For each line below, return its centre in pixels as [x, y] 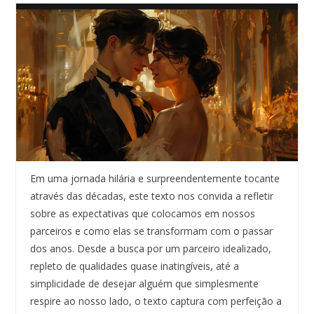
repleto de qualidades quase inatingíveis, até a [134, 266]
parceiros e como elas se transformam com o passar [151, 231]
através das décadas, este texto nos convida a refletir [151, 196]
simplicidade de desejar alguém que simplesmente [144, 284]
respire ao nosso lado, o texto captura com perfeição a [156, 301]
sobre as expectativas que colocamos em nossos [142, 214]
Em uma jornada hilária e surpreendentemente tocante [155, 179]
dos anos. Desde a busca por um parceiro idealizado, [150, 249]
